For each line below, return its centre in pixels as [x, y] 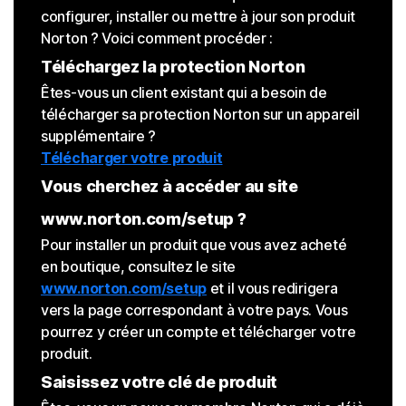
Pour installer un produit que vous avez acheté [194, 245]
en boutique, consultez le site [138, 267]
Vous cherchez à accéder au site [169, 187]
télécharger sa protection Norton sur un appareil [200, 115]
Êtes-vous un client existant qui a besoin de [184, 93]
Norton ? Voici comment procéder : [157, 39]
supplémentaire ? [99, 136]
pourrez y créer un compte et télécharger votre [198, 332]
